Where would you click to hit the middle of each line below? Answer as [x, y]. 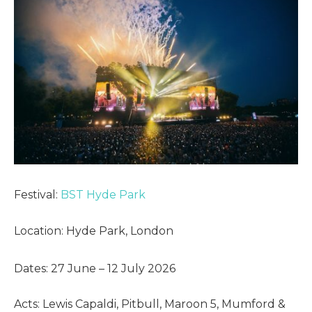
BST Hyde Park [103, 195]
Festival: [37, 195]
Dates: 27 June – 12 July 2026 [95, 268]
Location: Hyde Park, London [94, 231]
